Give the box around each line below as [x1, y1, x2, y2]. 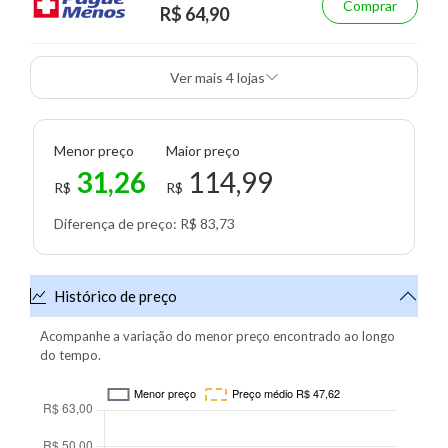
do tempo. [40, 346, 101, 363]
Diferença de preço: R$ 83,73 [54, 214, 235, 232]
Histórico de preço [54, 286, 177, 305]
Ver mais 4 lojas [236, 68, 265, 86]
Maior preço [166, 141, 240, 159]
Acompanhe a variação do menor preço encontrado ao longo [40, 327, 395, 344]
